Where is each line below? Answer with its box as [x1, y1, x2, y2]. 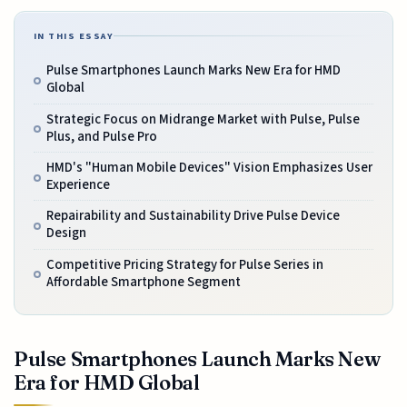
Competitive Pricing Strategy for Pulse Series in [45, 254, 323, 274]
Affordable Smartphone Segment [45, 272, 241, 292]
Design [45, 223, 86, 243]
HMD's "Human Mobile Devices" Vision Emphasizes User [45, 158, 372, 178]
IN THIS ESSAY [33, 29, 114, 44]
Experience [45, 175, 110, 195]
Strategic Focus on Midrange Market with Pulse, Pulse [45, 109, 360, 129]
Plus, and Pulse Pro [45, 126, 157, 146]
